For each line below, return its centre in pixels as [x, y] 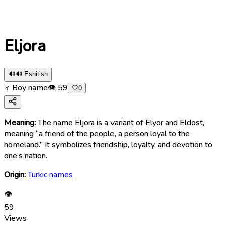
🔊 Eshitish [31, 74]
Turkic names [50, 175]
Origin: [15, 175]
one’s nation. [26, 155]
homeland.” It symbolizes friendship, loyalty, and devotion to [108, 144]
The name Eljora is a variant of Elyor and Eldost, [121, 122]
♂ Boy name [26, 88]
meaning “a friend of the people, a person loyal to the [97, 133]
